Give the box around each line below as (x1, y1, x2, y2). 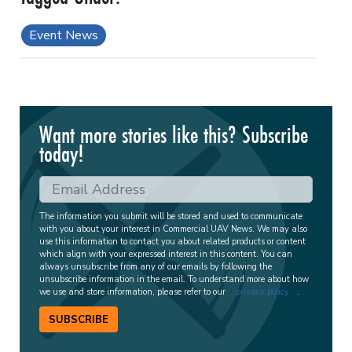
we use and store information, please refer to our (39, 286, 228, 299)
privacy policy (236, 286, 289, 299)
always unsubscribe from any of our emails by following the (39, 261, 272, 273)
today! (39, 137, 84, 170)
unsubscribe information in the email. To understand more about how (39, 273, 309, 286)
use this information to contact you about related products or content (39, 236, 306, 248)
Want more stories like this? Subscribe (39, 119, 308, 152)
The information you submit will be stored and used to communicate (39, 211, 302, 223)
